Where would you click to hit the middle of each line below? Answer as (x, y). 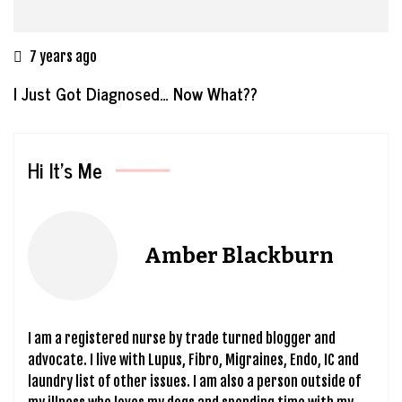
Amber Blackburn (239, 256)
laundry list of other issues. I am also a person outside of (194, 382)
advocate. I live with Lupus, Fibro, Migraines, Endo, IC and (193, 360)
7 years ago (63, 57)
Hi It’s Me (65, 170)
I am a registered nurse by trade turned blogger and (182, 339)
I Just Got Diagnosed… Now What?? (135, 93)
